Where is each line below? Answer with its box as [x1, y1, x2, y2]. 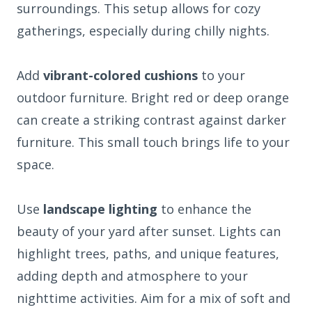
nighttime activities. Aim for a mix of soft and [17, 289, 290, 306]
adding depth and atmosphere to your [17, 267, 248, 284]
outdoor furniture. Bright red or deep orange [17, 88, 289, 106]
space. [17, 155, 54, 173]
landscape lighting [43, 200, 157, 217]
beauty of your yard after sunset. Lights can [17, 222, 281, 240]
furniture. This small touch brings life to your [17, 133, 290, 150]
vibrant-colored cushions [43, 66, 198, 84]
